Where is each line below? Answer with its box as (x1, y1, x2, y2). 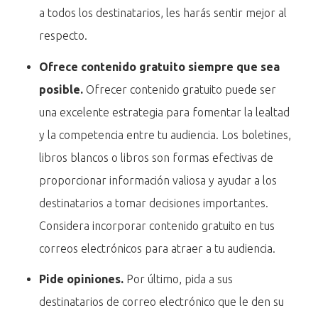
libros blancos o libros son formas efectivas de (39, 150, 274, 164)
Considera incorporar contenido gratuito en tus (39, 219, 275, 232)
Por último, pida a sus (124, 272, 234, 285)
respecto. (39, 29, 88, 43)
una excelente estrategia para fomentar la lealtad (39, 105, 290, 119)
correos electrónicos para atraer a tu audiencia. (39, 241, 276, 255)
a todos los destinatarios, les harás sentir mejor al (39, 6, 287, 20)
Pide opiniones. (39, 272, 124, 285)
